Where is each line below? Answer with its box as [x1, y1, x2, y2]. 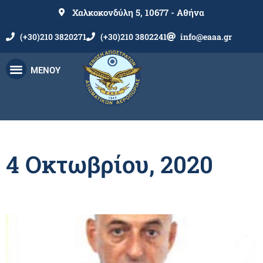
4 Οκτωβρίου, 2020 [6, 148, 213, 180]
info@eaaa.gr [180, 31, 232, 42]
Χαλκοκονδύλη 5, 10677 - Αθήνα [72, 6, 204, 18]
